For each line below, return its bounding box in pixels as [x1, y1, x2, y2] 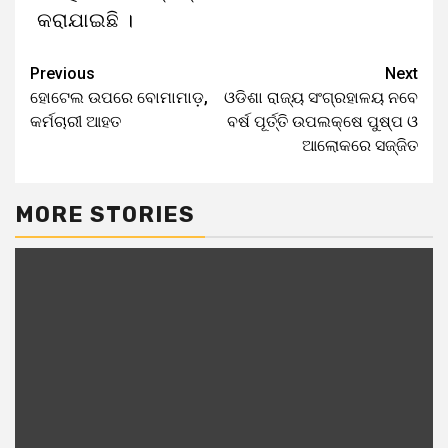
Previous [30, 64, 95, 83]
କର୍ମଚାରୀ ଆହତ [30, 112, 121, 131]
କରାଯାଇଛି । [37, 8, 133, 32]
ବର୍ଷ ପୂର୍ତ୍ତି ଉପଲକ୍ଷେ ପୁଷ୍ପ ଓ [227, 112, 418, 131]
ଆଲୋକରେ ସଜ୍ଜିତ [302, 136, 418, 155]
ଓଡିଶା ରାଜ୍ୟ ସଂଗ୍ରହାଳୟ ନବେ [224, 88, 418, 107]
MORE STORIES [15, 201, 195, 228]
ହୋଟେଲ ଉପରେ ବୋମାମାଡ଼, [30, 88, 208, 107]
